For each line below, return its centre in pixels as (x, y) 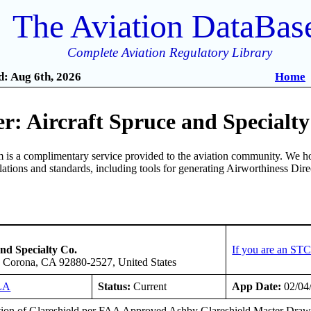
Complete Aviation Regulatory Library (170, 52)
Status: (115, 286)
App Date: (257, 286)
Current (149, 286)
